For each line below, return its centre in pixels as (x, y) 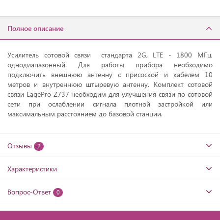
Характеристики (32, 169)
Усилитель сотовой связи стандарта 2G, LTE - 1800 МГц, (110, 55)
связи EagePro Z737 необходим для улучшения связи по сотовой (110, 94)
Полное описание (35, 28)
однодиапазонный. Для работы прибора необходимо (110, 65)
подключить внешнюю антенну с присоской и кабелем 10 (110, 75)
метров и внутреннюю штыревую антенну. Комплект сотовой (110, 84)
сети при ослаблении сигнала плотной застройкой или (110, 104)
